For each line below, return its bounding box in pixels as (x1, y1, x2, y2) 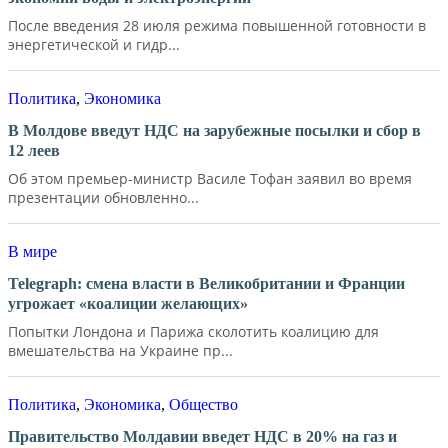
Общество (169, 395, 238, 413)
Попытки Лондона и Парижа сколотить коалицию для (8, 321, 379, 341)
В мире (8, 242, 57, 260)
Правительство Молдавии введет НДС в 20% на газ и (8, 427, 397, 445)
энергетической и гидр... (8, 34, 180, 54)
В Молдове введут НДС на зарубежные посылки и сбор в (8, 121, 421, 139)
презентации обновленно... (8, 187, 199, 207)
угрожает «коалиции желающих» (8, 294, 248, 312)
